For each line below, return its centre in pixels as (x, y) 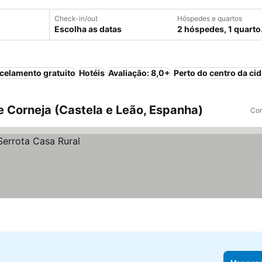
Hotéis (92, 73)
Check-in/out (76, 18)
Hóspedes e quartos (210, 18)
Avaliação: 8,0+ (139, 73)
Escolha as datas (88, 29)
